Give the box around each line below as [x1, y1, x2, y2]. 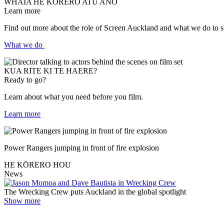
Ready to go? [4, 75, 46, 84]
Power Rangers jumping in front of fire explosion [4, 143, 159, 152]
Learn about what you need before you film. [4, 92, 143, 101]
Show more [4, 196, 40, 205]
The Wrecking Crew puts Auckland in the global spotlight [4, 187, 186, 196]
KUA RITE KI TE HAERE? [4, 66, 97, 75]
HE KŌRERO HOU [4, 160, 71, 169]
